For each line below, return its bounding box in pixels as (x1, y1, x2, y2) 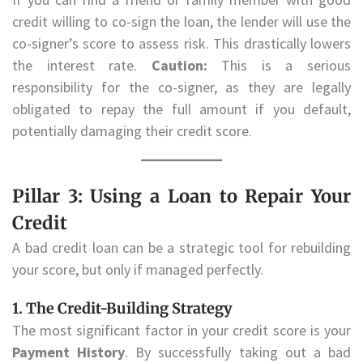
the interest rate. (12, 55, 152, 75)
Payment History (12, 342, 126, 361)
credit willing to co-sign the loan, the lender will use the (12, 11, 351, 31)
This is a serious (207, 55, 352, 75)
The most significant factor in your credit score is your (12, 320, 351, 340)
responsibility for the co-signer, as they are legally (12, 77, 351, 96)
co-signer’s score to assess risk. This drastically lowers (12, 33, 351, 53)
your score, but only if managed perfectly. (12, 259, 263, 279)
